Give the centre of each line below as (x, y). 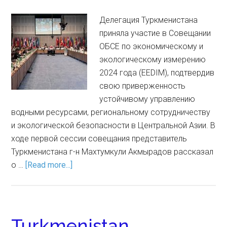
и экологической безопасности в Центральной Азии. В (113, 125)
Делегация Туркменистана (149, 20)
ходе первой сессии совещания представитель (99, 139)
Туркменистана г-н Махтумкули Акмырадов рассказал (112, 152)
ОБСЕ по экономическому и (152, 46)
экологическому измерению (153, 60)
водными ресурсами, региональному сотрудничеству (111, 112)
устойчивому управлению (147, 99)
